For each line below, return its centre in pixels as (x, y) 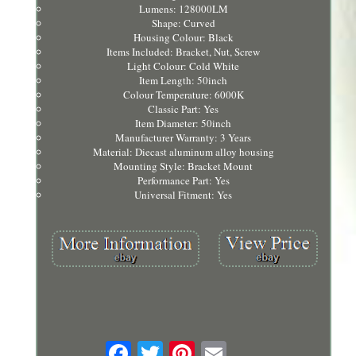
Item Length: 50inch (184, 80)
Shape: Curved (183, 23)
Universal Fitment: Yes (184, 194)
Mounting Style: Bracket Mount (184, 166)
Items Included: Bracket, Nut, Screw (184, 51)
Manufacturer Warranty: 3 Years (184, 137)
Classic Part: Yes (184, 108)
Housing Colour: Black (183, 37)
